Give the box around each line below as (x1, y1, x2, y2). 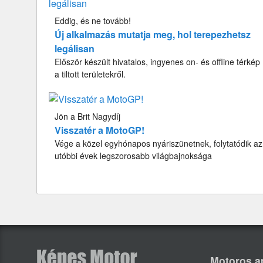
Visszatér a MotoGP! (55, 123, 144, 137)
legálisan (55, 42, 95, 56)
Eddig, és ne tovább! (55, 15, 131, 27)
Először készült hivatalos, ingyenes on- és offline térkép (55, 56, 260, 68)
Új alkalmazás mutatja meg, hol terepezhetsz (55, 28, 251, 42)
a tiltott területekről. (55, 68, 126, 80)
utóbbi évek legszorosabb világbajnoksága (55, 150, 212, 162)
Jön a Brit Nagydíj (55, 110, 120, 123)
